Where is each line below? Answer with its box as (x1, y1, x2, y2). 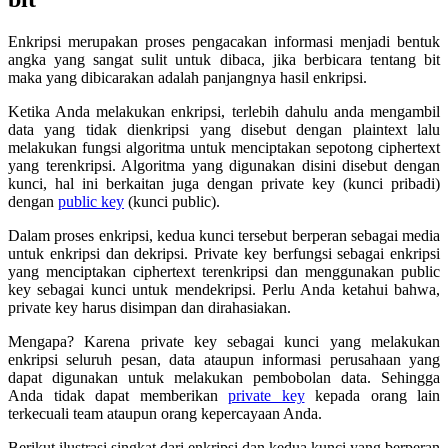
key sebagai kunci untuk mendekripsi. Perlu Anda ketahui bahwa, (8, 280, 440, 298)
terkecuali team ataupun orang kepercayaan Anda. (8, 404, 322, 422)
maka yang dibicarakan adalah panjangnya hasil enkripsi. (8, 68, 367, 86)
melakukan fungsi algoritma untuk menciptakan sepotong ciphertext (8, 138, 440, 156)
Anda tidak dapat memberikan (8, 386, 228, 404)
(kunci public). (124, 192, 220, 210)
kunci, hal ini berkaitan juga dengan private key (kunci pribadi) (8, 174, 440, 192)
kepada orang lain (304, 386, 440, 404)
